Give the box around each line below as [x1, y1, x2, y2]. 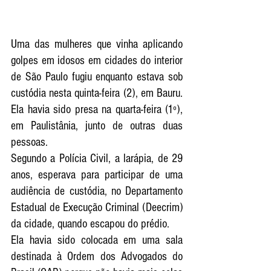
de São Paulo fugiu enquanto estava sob [11, 70, 183, 84]
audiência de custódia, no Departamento [11, 184, 183, 198]
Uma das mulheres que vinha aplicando [11, 38, 183, 51]
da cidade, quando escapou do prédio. [11, 217, 169, 231]
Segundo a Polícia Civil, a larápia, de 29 [11, 152, 183, 166]
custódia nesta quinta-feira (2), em [11, 87, 157, 100]
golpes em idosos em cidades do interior [11, 54, 183, 68]
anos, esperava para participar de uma [11, 168, 183, 182]
